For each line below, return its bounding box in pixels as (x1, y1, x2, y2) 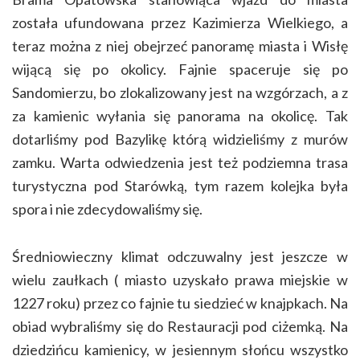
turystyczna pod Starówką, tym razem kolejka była (12, 177, 348, 194)
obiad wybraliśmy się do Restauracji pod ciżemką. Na (12, 317, 348, 335)
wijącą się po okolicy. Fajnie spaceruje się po (12, 60, 348, 78)
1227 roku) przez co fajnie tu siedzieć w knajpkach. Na (12, 294, 348, 312)
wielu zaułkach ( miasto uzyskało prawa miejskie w (12, 271, 348, 288)
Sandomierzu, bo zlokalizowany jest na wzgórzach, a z (12, 84, 348, 101)
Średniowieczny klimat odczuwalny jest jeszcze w (12, 247, 348, 265)
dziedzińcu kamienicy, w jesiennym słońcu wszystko (12, 341, 348, 358)
